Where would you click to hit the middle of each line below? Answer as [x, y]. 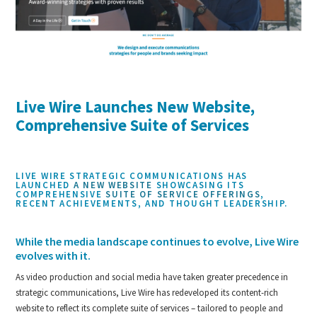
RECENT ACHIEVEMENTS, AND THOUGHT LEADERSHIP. [152, 203]
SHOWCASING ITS [198, 185]
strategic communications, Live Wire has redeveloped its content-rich [147, 292]
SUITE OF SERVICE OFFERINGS [183, 194]
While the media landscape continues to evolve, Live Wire [157, 241]
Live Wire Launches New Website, [136, 106]
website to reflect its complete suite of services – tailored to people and [150, 308]
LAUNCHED [45, 185]
